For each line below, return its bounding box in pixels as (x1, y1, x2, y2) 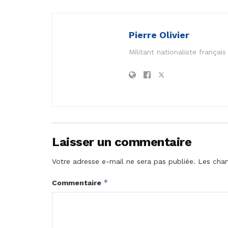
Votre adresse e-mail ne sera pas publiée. (52, 157, 195, 166)
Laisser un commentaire (52, 135, 192, 150)
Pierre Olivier (129, 30, 189, 41)
